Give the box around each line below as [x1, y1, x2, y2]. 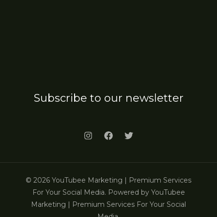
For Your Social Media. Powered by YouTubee [32, 188, 185, 197]
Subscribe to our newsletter [33, 92, 184, 105]
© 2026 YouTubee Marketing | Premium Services [26, 176, 191, 185]
